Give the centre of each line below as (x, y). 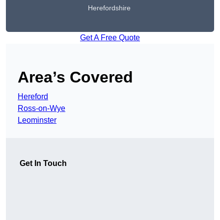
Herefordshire (109, 8)
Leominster (37, 120)
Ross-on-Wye (41, 109)
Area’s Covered (75, 77)
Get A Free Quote (110, 38)
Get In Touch (43, 164)
